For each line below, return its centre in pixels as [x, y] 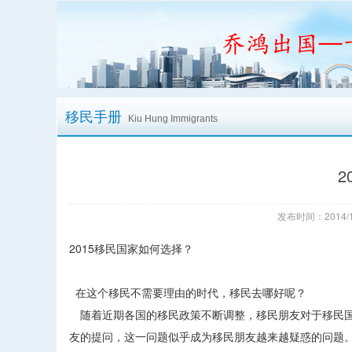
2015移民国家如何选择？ [131, 248]
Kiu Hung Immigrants [173, 119]
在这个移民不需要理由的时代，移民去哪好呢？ [188, 292]
